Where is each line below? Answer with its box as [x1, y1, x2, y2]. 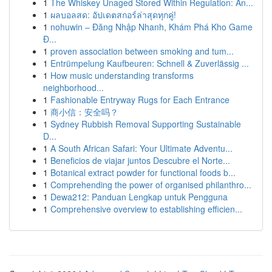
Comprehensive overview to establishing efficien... [50, 203, 242, 215]
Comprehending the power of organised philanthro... [50, 178, 251, 191]
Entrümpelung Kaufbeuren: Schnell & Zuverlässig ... [50, 57, 249, 69]
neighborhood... [43, 81, 104, 93]
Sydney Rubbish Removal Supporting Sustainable [50, 118, 241, 130]
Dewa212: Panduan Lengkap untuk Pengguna [50, 191, 228, 203]
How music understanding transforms [50, 69, 194, 81]
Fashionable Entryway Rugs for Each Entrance [50, 93, 229, 106]
